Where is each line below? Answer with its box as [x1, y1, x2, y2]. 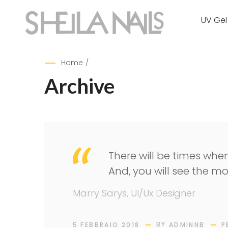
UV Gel [201, 14, 227, 26]
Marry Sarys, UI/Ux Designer [72, 187, 195, 199]
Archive [44, 74, 115, 98]
